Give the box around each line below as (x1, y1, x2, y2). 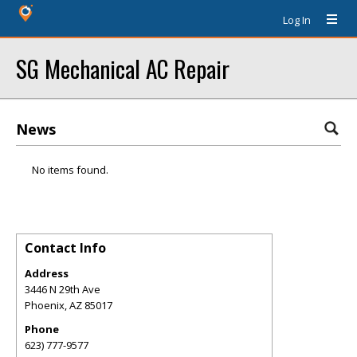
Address (25, 266, 69, 280)
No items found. (32, 163, 108, 177)
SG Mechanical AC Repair (16, 51, 229, 85)
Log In (283, 13, 311, 27)
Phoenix (25, 298, 65, 312)
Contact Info (25, 239, 106, 257)
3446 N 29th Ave (25, 282, 100, 296)
